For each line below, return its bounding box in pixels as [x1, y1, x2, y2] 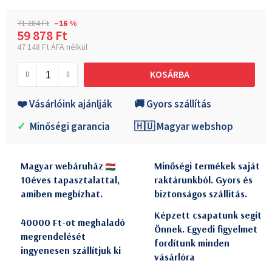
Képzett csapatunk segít [154, 209, 262, 222]
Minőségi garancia [28, 120, 110, 135]
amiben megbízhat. [21, 188, 103, 200]
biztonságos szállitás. [154, 188, 247, 200]
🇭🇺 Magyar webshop [134, 120, 233, 135]
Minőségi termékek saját [154, 160, 260, 172]
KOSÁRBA [149, 67, 189, 81]
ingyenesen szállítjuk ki [21, 243, 121, 256]
